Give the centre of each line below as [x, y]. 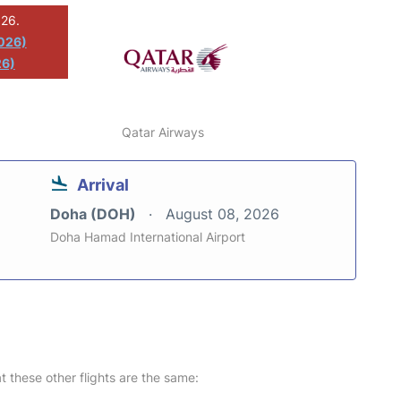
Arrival [103, 184]
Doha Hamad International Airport [148, 236]
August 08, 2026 [222, 213]
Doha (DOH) [95, 213]
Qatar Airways [163, 132]
